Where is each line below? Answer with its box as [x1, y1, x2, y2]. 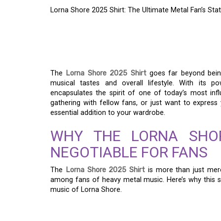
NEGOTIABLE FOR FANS [50, 144, 208, 161]
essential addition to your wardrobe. [50, 109, 165, 117]
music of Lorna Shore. [50, 185, 122, 194]
